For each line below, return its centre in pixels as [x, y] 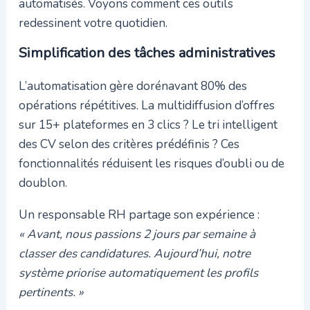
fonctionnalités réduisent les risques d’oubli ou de [151, 164]
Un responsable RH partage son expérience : [139, 214]
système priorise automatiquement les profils [138, 272]
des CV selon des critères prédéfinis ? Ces [129, 144]
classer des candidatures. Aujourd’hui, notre [134, 253]
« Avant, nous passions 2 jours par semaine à [137, 234]
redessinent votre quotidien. [93, 22]
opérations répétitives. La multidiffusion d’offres [146, 106]
